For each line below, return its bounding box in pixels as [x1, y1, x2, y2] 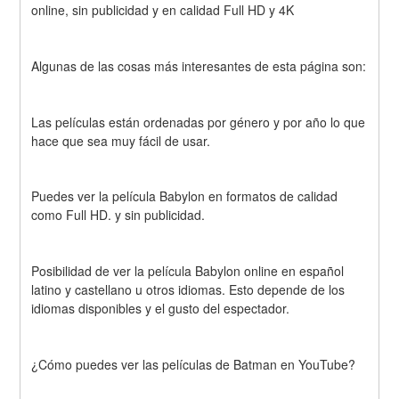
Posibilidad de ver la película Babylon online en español [31, 262, 345, 281]
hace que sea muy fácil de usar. [31, 131, 211, 150]
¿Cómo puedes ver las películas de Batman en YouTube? [31, 355, 356, 374]
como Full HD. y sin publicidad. [31, 206, 206, 224]
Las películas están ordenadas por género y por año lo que [31, 112, 366, 131]
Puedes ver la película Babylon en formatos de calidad [31, 187, 338, 206]
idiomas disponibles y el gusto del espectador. [31, 299, 290, 318]
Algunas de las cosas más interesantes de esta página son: [31, 56, 367, 75]
